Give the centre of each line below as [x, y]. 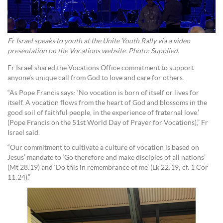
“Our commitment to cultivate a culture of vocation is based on [103, 148]
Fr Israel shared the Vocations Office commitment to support [101, 68]
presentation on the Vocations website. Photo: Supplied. [93, 52]
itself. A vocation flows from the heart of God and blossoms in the [107, 103]
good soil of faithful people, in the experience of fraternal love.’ [103, 113]
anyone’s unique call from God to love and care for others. [96, 78]
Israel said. [24, 133]
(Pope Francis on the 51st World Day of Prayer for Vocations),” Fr [108, 123]
